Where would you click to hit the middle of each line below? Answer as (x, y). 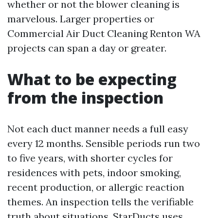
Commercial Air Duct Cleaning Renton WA (104, 33)
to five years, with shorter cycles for (90, 158)
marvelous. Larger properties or (81, 19)
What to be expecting (92, 79)
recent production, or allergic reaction (96, 187)
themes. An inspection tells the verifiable (100, 202)
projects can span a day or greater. (87, 48)
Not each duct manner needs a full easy (98, 129)
